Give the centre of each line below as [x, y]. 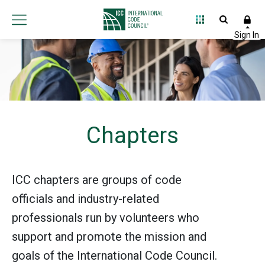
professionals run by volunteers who [106, 217]
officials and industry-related [85, 198]
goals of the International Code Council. [114, 255]
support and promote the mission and [109, 236]
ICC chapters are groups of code [97, 180]
